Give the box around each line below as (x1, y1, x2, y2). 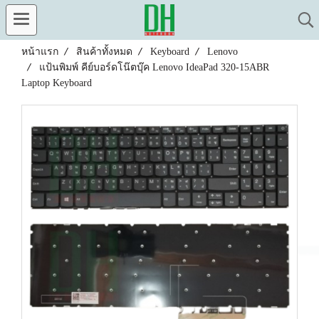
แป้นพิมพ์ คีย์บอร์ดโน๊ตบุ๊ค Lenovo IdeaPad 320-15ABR (39, 62, 269, 73)
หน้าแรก (21, 46, 58, 57)
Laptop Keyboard (21, 78, 92, 88)
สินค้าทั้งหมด (76, 46, 132, 57)
